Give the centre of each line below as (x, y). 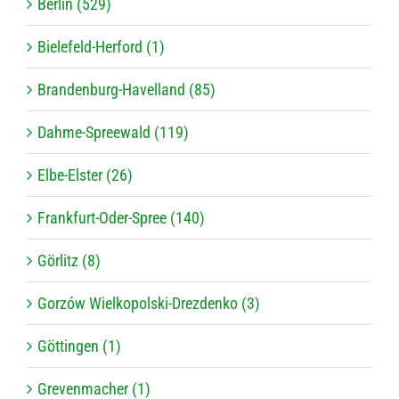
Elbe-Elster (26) (85, 175)
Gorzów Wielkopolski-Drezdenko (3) (149, 304)
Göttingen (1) (79, 346)
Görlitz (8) (69, 261)
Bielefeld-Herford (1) (101, 47)
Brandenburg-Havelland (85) (126, 90)
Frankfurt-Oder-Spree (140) (121, 218)
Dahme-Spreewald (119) (113, 133)
